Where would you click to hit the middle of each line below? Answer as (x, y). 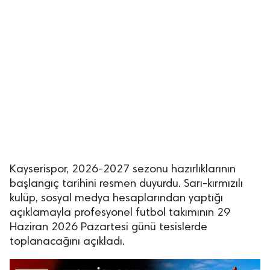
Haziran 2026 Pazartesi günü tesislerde (108, 228)
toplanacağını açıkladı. (67, 242)
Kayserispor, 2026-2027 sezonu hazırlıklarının (123, 170)
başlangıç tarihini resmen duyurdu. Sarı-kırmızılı (126, 184)
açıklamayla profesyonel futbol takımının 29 (120, 213)
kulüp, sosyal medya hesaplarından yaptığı (116, 199)
